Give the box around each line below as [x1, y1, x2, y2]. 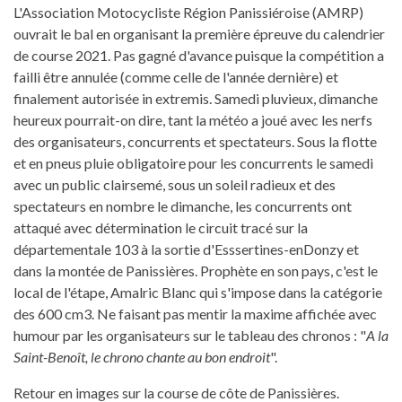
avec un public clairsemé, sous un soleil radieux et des [13, 175, 336, 193]
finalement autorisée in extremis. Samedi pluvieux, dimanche [13, 89, 378, 107]
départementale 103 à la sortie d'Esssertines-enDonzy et [13, 240, 359, 258]
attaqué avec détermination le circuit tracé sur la [13, 218, 308, 236]
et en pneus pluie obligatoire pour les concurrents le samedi [13, 153, 373, 171]
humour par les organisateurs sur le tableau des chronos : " [13, 326, 366, 344]
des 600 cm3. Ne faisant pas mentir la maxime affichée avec [13, 304, 377, 322]
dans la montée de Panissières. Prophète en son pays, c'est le [13, 261, 378, 279]
